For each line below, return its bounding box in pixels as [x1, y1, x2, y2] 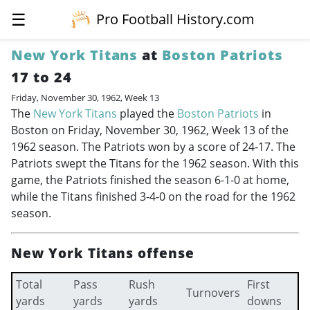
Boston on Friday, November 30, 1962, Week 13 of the [11, 122, 289, 138]
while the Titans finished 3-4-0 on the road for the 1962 [11, 189, 295, 204]
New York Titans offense [11, 244, 195, 262]
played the [117, 106, 177, 121]
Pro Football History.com [96, 10, 255, 28]
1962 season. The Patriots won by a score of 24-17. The [11, 139, 295, 154]
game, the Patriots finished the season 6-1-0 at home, [11, 172, 289, 188]
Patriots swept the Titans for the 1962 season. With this [11, 156, 299, 171]
